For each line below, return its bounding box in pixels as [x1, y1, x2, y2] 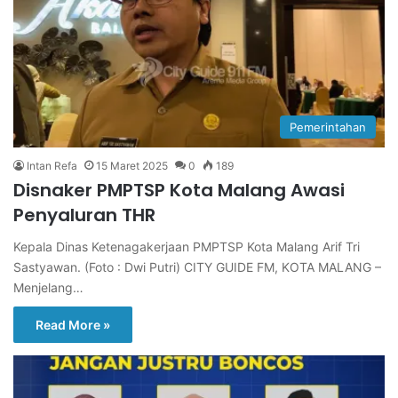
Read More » [36, 316, 110, 332]
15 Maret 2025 [96, 158, 168, 172]
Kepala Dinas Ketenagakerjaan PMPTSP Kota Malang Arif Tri [13, 238, 360, 254]
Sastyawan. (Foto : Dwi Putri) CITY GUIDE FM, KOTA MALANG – [13, 259, 381, 275]
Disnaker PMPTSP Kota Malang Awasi [13, 177, 345, 203]
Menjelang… [13, 279, 84, 295]
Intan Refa [27, 158, 77, 172]
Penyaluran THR [13, 202, 155, 227]
